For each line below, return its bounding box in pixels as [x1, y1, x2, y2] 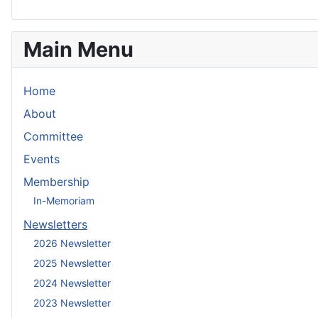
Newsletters [23, 217, 87, 232]
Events [23, 152, 60, 167]
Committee [23, 129, 83, 144]
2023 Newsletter [33, 296, 111, 309]
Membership [23, 175, 89, 190]
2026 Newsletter [33, 236, 111, 249]
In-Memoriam [33, 194, 94, 207]
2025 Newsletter [33, 256, 111, 269]
